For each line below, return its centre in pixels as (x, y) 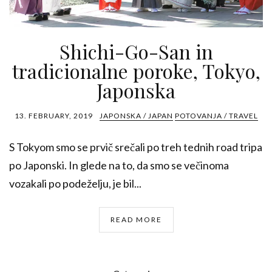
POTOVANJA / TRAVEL (216, 116)
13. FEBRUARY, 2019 (53, 116)
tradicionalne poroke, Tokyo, (136, 71)
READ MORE (136, 220)
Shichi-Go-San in (136, 52)
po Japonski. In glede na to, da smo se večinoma (119, 165)
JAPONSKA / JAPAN (136, 116)
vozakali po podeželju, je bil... (75, 184)
